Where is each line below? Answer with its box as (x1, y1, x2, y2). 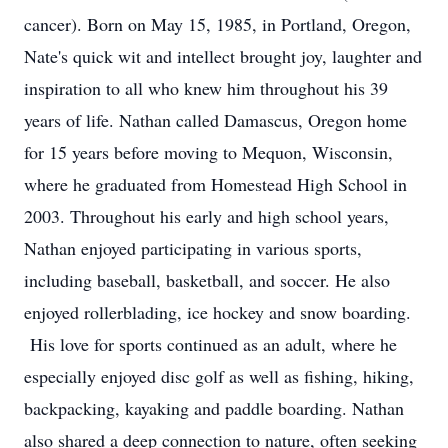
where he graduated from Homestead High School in (24, 172, 407, 196)
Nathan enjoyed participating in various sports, (24, 236, 362, 260)
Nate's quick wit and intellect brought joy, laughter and (24, 44, 422, 68)
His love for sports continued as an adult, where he (24, 332, 397, 356)
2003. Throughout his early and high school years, (24, 204, 389, 228)
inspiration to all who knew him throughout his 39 (24, 76, 388, 100)
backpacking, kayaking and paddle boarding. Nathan (24, 396, 404, 420)
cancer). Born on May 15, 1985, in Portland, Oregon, (24, 12, 411, 36)
